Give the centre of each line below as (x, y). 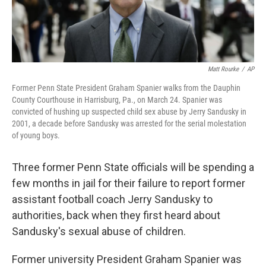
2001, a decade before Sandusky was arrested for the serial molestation (129, 124)
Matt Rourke (223, 69)
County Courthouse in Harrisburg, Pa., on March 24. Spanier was (117, 100)
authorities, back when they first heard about (116, 216)
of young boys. (36, 136)
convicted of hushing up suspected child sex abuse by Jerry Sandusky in (129, 112)
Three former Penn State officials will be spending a (133, 167)
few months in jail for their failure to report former (129, 183)
